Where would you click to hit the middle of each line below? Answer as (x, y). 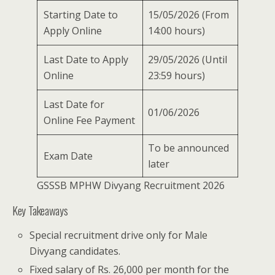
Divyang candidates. (75, 251)
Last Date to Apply (86, 59)
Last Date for (74, 104)
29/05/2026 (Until (188, 59)
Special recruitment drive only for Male (119, 235)
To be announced (188, 148)
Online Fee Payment (89, 120)
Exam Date (68, 156)
